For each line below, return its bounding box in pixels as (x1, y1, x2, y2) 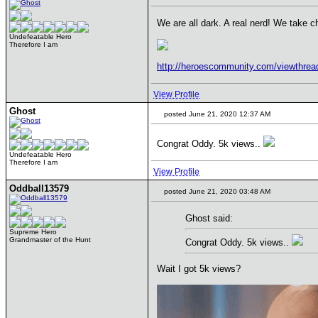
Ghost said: (185, 213, 233, 224)
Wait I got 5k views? (157, 263, 241, 274)
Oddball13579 (9, 183, 69, 194)
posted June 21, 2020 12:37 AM (162, 110, 270, 118)
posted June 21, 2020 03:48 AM (162, 187, 270, 195)
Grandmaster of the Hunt (9, 236, 91, 243)
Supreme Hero (9, 228, 57, 236)
